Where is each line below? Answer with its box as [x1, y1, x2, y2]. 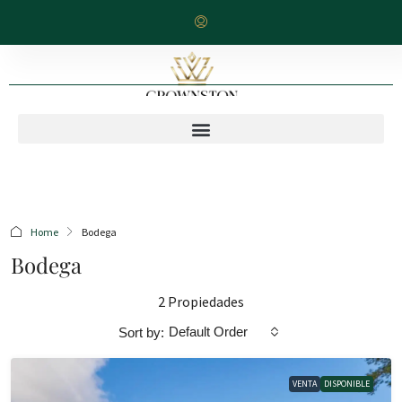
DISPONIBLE [324, 378, 370, 389]
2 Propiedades [158, 293, 244, 310]
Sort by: [118, 324, 164, 340]
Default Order [169, 324, 248, 339]
